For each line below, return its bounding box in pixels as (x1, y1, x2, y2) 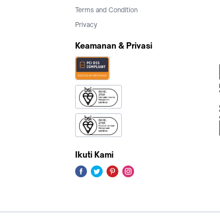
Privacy (75, 20, 97, 28)
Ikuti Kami (75, 149, 113, 160)
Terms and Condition (75, 5, 137, 14)
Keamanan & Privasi (75, 40, 152, 51)
